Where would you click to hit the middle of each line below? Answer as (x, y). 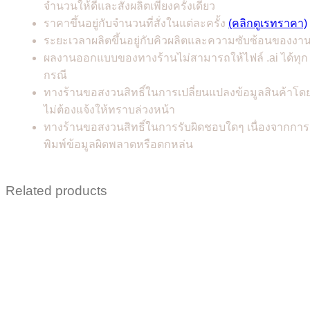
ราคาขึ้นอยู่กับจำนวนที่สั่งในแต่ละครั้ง (136, 23)
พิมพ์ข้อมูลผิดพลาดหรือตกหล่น (118, 144)
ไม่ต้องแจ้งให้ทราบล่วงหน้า (109, 109)
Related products (56, 191)
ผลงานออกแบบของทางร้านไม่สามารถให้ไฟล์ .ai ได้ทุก (176, 57)
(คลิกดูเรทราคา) (268, 23)
